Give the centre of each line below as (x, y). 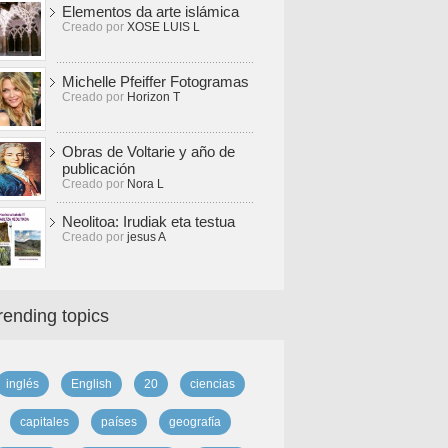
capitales (44, 422)
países (118, 422)
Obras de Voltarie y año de (148, 151)
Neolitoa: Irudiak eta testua (148, 221)
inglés (22, 384)
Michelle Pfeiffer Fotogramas (155, 81)
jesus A (146, 237)
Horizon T (153, 97)
